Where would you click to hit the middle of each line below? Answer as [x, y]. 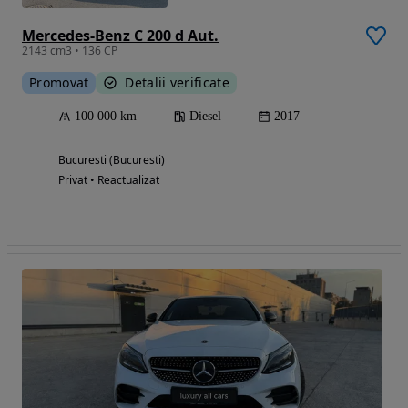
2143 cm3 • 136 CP [70, 50]
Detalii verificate [177, 82]
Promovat [59, 82]
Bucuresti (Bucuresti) [112, 159]
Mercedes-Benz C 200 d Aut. [120, 35]
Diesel [205, 116]
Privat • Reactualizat [109, 179]
